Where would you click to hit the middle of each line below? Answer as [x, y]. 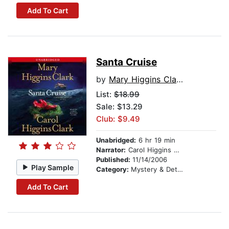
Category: [113, 169]
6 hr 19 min [156, 140]
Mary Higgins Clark [143, 79]
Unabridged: [116, 140]
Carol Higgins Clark [150, 150]
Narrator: [111, 150]
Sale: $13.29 [119, 107]
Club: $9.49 [118, 119]
